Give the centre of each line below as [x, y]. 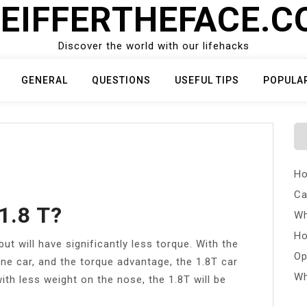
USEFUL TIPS [207, 80]
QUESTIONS [121, 80]
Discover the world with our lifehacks [153, 46]
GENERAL [45, 80]
